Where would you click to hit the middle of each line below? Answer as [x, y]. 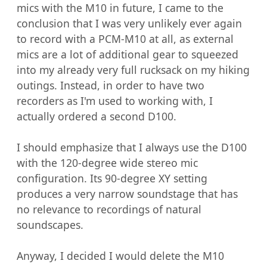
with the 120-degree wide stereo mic [107, 162]
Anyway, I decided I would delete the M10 [120, 255]
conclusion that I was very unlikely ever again [129, 23]
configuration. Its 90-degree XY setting [112, 178]
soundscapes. [50, 224]
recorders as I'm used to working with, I [115, 100]
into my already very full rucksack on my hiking [133, 69]
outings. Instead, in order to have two [111, 85]
